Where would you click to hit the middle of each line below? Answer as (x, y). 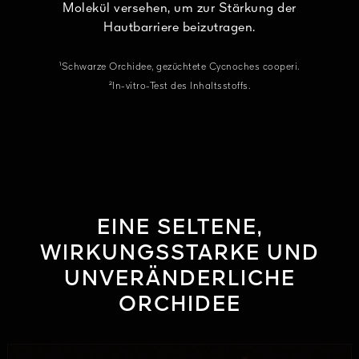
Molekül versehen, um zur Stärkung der (179, 8)
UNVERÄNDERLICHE (179, 279)
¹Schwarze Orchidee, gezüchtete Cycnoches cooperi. (179, 67)
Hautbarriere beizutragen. (179, 28)
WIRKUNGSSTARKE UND (179, 254)
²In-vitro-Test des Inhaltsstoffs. (179, 86)
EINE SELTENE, (179, 228)
